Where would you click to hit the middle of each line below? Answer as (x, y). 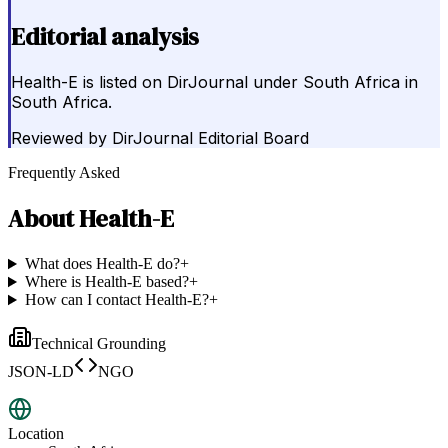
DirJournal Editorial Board (210, 138)
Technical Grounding (99, 344)
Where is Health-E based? (106, 282)
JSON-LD (41, 372)
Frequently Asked (64, 173)
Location (36, 434)
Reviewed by (59, 138)
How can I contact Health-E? (116, 300)
